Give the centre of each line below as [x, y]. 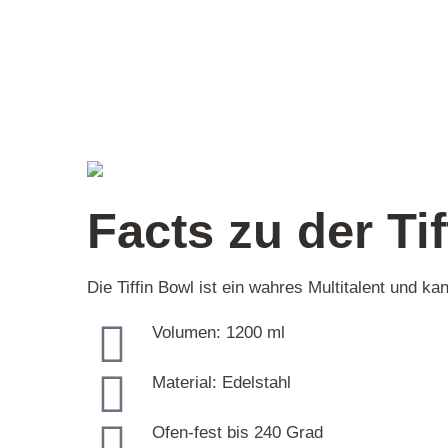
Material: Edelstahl [221, 382]
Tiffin [135, 287]
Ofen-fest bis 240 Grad [237, 432]
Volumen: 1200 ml [218, 332]
